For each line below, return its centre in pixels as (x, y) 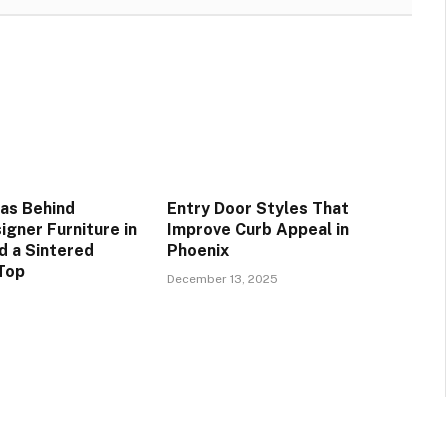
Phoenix (197, 251)
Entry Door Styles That (257, 209)
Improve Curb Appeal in (257, 230)
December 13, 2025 (222, 279)
